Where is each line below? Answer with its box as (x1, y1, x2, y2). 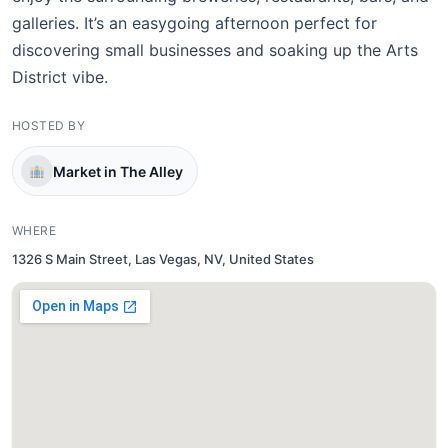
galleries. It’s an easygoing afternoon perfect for (12, 13, 377, 33)
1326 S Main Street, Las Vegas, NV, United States (12, 251, 314, 267)
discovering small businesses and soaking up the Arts (12, 40, 418, 60)
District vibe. (12, 67, 108, 87)
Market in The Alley (53, 162, 183, 180)
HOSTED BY (12, 118, 86, 133)
